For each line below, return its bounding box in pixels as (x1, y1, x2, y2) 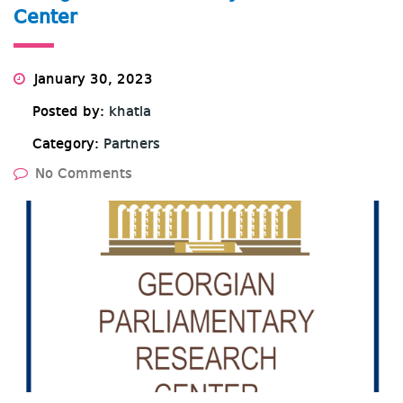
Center (13, 8, 77, 29)
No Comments (35, 167, 132, 183)
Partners (103, 138, 160, 153)
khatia (109, 105, 151, 121)
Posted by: (32, 105, 109, 121)
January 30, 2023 (30, 73, 153, 88)
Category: (32, 138, 103, 153)
